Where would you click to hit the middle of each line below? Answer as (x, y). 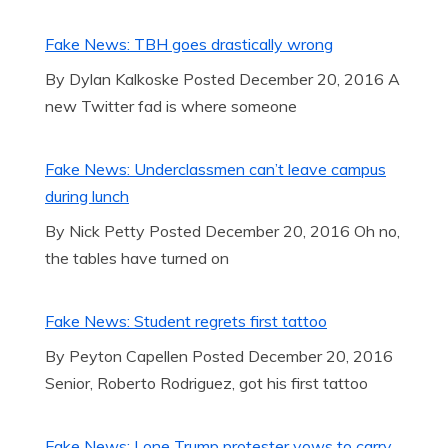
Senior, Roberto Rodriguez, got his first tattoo (206, 383)
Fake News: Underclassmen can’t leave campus (215, 169)
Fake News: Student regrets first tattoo (186, 321)
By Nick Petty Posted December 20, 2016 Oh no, (222, 231)
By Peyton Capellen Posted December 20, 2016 (219, 356)
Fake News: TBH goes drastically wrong (189, 44)
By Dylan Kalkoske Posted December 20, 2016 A (222, 79)
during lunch (87, 196)
